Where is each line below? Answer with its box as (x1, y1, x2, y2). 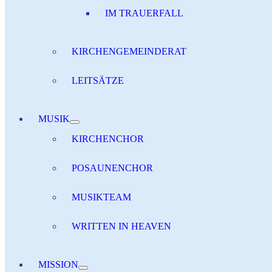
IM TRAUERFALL (105, 8, 183, 18)
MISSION (38, 259, 78, 270)
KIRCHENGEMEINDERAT (72, 46, 186, 56)
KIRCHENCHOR (72, 134, 144, 144)
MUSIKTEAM (72, 192, 131, 202)
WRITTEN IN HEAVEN (72, 221, 171, 231)
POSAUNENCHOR (72, 163, 153, 173)
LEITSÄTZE (72, 75, 124, 86)
